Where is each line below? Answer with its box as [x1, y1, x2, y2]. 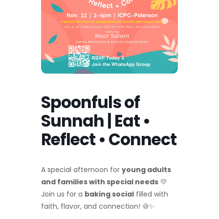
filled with [134, 189, 168, 199]
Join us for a [41, 189, 85, 199]
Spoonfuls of [41, 91, 140, 114]
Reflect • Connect [41, 128, 176, 152]
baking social [85, 189, 134, 199]
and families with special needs [41, 177, 158, 187]
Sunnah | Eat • [41, 109, 150, 133]
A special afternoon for [41, 165, 122, 175]
